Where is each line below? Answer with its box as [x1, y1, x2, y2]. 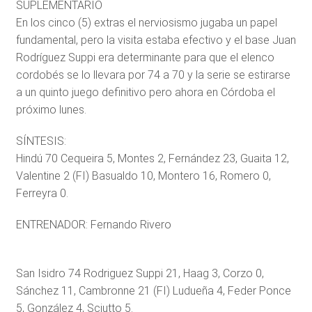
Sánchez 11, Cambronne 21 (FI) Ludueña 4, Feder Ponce [15, 284, 291, 297]
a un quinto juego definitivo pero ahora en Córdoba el [15, 86, 275, 99]
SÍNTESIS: [15, 134, 66, 148]
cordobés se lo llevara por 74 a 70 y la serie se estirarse [15, 68, 290, 81]
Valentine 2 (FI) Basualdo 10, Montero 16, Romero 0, [15, 169, 271, 182]
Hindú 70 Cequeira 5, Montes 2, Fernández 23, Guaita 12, [15, 152, 289, 165]
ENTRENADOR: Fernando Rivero [15, 218, 171, 231]
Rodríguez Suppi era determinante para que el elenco [15, 51, 274, 64]
